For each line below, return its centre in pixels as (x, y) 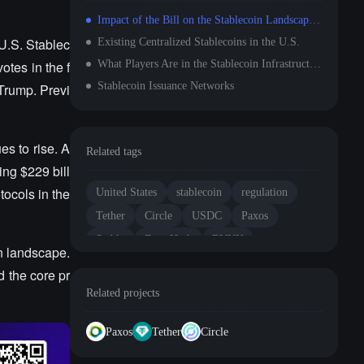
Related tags (114, 152)
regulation (264, 192)
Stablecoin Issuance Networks (166, 86)
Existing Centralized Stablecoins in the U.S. (199, 42)
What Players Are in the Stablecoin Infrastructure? (315, 64)
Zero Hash (169, 239)
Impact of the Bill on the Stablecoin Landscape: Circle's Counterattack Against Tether (314, 20)
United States (126, 192)
